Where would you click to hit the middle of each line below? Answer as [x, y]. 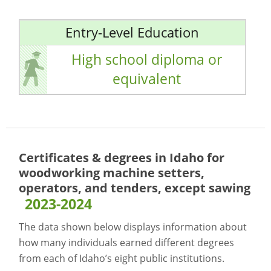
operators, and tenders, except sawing [135, 188]
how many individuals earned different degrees [127, 242]
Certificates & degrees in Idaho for [122, 157]
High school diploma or [146, 59]
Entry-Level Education [132, 32]
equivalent [146, 79]
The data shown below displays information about [133, 227]
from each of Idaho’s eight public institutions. [122, 258]
